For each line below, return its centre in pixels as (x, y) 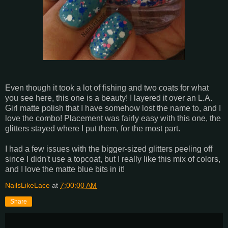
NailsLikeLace (27, 186)
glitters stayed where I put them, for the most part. (93, 129)
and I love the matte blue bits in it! (65, 169)
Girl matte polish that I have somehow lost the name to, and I (113, 108)
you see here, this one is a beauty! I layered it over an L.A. (109, 98)
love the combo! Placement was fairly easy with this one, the (113, 119)
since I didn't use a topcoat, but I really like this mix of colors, (113, 159)
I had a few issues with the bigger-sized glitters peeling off (109, 149)
